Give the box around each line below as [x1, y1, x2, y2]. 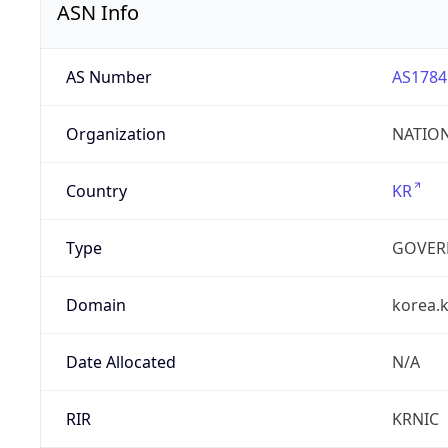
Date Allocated [65, 351, 176, 374]
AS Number [65, 66, 152, 89]
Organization [65, 123, 166, 146]
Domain [65, 294, 126, 317]
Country [65, 180, 127, 203]
